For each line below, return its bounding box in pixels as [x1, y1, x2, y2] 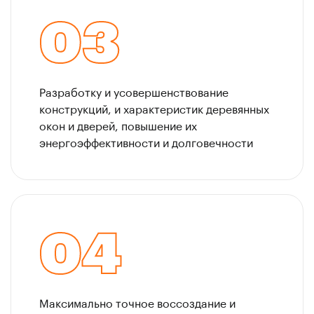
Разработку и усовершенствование [39, 85, 228, 100]
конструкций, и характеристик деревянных [39, 102, 269, 116]
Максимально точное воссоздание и [39, 296, 235, 310]
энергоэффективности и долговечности [39, 135, 253, 150]
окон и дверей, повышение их [39, 118, 197, 133]
